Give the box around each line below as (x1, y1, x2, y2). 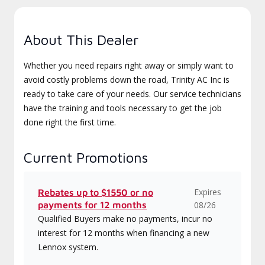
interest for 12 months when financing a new (38, 227, 209, 238)
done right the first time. (24, 117, 116, 128)
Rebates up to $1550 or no (38, 187, 153, 198)
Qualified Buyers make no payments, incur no (38, 213, 212, 224)
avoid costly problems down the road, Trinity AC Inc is (24, 74, 230, 85)
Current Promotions (24, 149, 148, 166)
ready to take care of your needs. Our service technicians (24, 88, 241, 99)
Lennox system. (38, 241, 98, 253)
